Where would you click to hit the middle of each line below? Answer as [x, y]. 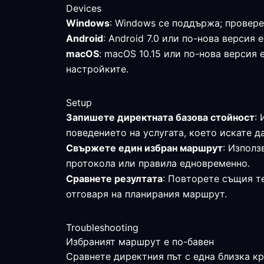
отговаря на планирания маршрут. [146, 194]
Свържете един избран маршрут [144, 148]
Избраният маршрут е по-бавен [140, 242]
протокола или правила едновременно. [158, 163]
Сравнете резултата [114, 179]
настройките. [97, 69]
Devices [84, 8]
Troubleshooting [102, 227]
